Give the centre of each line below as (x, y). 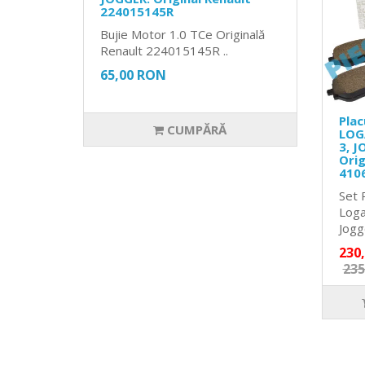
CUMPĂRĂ (196, 129)
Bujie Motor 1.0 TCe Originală (182, 34)
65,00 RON (133, 75)
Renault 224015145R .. (164, 50)
